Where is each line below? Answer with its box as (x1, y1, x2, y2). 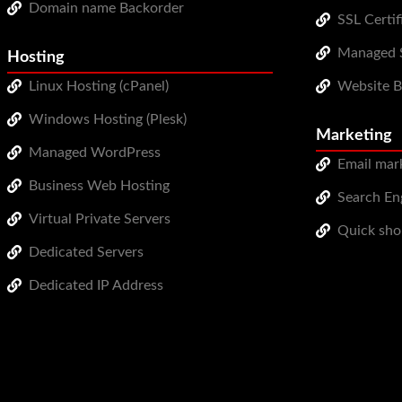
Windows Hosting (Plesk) (29, 111, 187, 127)
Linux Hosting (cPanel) (29, 78, 169, 93)
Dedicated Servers (29, 244, 144, 259)
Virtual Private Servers (29, 211, 170, 226)
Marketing (316, 127, 392, 143)
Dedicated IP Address (29, 277, 163, 293)
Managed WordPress (29, 144, 161, 160)
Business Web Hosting (29, 178, 170, 193)
